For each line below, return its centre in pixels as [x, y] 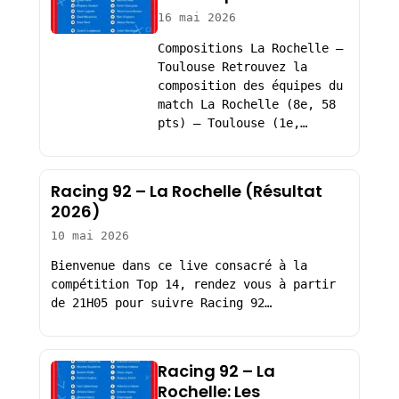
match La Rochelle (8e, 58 [246, 105]
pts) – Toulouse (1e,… [232, 123]
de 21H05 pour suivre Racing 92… [161, 303]
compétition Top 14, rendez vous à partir [193, 285]
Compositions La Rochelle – [250, 49]
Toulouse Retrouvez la [232, 67]
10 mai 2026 [90, 235]
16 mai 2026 [196, 18]
